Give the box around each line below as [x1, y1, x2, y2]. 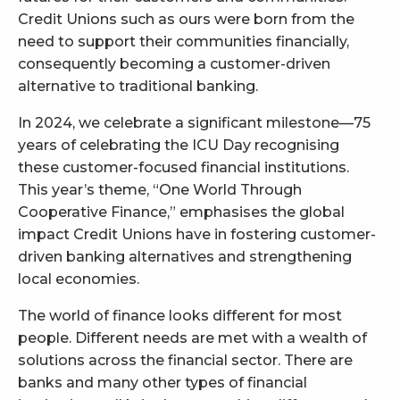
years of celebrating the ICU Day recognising [18, 136, 339, 154]
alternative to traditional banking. [18, 77, 258, 95]
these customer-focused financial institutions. [18, 158, 349, 176]
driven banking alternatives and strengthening [18, 247, 352, 265]
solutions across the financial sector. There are [18, 351, 353, 369]
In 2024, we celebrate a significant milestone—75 [18, 113, 371, 131]
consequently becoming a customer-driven [18, 54, 330, 72]
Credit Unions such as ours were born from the [18, 10, 354, 28]
